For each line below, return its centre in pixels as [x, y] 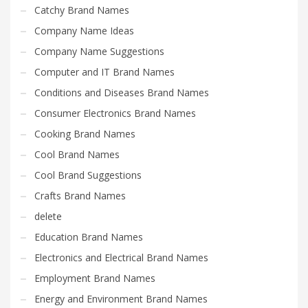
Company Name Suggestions [99, 52]
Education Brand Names [89, 237]
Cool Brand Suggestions [88, 175]
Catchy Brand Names [82, 10]
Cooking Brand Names [85, 134]
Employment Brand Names [95, 278]
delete [48, 217]
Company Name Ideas [84, 31]
